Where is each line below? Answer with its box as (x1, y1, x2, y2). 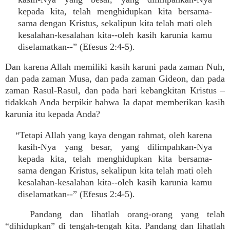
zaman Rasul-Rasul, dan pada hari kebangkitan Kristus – (5, 85, 225, 95)
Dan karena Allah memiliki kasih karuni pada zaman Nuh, (5, 62, 225, 72)
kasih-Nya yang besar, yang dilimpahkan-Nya (18, 142, 212, 152)
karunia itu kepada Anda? (5, 109, 100, 119)
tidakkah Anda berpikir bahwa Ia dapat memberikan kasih (5, 97, 225, 107)
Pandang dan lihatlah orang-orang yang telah (30, 209, 225, 219)
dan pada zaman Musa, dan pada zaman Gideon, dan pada (5, 73, 225, 84)
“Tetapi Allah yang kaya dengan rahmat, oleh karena (15, 130, 212, 140)
